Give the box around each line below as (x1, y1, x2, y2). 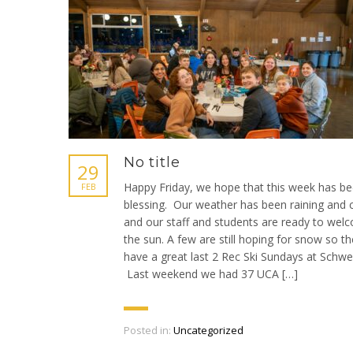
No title (124, 154, 181, 171)
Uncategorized (173, 323, 243, 337)
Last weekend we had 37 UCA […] (124, 266, 298, 281)
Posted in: (124, 323, 171, 337)
